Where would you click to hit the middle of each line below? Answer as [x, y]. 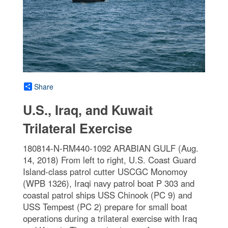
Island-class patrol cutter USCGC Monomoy [105, 171]
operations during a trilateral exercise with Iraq [110, 218]
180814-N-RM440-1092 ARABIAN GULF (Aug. [111, 148]
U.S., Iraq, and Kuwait [88, 110]
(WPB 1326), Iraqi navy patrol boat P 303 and [109, 183]
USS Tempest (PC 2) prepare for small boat [105, 206]
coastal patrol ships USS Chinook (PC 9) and [107, 195]
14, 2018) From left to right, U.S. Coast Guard [109, 160]
